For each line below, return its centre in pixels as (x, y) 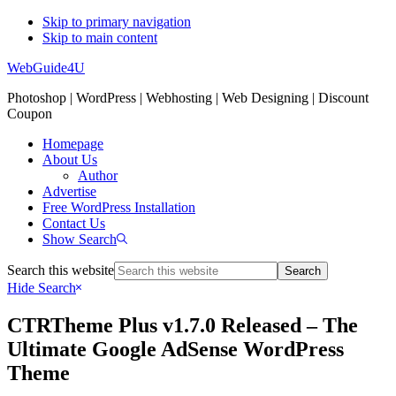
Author (98, 175)
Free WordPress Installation (119, 207)
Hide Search (42, 288)
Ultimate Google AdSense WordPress (175, 349)
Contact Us (74, 223)
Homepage (73, 144)
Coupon (30, 114)
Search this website (61, 270)
